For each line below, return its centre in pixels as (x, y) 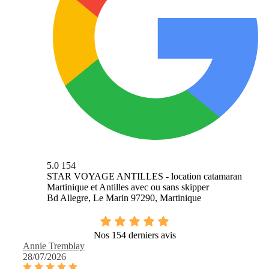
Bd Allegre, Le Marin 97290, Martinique (124, 198)
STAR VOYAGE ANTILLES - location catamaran (144, 177)
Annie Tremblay (54, 246)
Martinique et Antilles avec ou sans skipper (128, 187)
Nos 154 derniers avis (134, 235)
